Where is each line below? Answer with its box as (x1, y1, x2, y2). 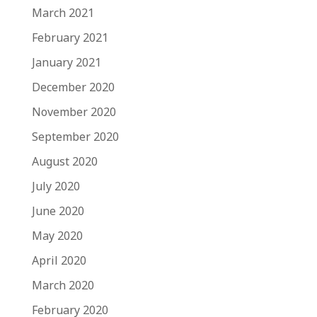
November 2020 (31, 104, 116, 120)
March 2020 (31, 277, 94, 293)
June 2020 (31, 203, 84, 219)
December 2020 (31, 79, 115, 95)
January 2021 (31, 54, 101, 70)
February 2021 (31, 30, 108, 45)
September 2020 (31, 129, 119, 144)
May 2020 (31, 228, 83, 243)
